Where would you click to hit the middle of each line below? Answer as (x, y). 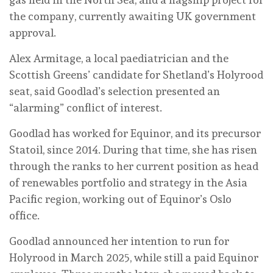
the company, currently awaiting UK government (133, 16)
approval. (33, 32)
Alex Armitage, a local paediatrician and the (119, 58)
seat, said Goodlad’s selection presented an (115, 91)
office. (24, 215)
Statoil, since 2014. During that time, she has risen (133, 149)
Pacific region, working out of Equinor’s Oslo (120, 199)
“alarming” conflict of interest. (86, 107)
